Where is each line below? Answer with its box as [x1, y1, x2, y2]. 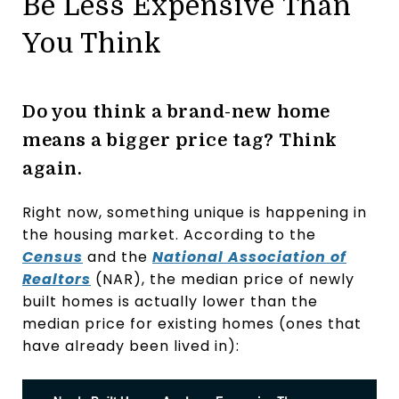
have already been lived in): [22, 335, 240, 356]
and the [83, 246, 152, 267]
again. [22, 158, 82, 179]
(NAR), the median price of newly [91, 268, 354, 289]
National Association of [152, 246, 346, 267]
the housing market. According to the [22, 224, 316, 245]
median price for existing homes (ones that [22, 313, 362, 334]
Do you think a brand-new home [22, 101, 330, 122]
